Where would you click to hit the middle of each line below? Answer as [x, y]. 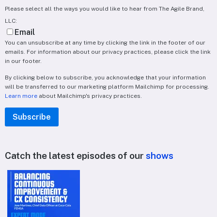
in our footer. [23, 61]
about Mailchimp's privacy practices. [90, 96]
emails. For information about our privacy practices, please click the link [108, 52]
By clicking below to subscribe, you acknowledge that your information [105, 77]
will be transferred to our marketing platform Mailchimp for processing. [107, 86]
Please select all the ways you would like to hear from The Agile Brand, [105, 9]
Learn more [21, 96]
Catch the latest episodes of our [75, 156]
